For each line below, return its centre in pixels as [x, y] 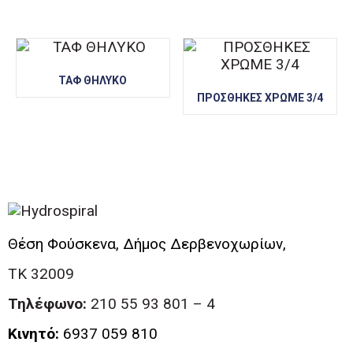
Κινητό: [33, 333]
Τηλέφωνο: [47, 303]
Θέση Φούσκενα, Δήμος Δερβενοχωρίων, [147, 243]
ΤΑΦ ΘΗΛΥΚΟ [93, 80]
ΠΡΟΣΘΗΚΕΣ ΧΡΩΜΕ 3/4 [260, 97]
